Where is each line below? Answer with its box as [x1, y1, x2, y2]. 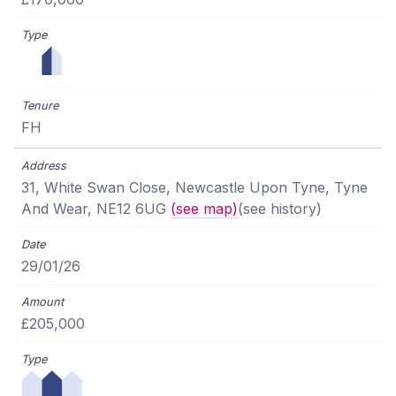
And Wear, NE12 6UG [21, 200, 171, 218]
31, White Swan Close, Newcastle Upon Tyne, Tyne [21, 179, 368, 197]
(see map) [171, 200, 238, 218]
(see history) [238, 200, 322, 218]
